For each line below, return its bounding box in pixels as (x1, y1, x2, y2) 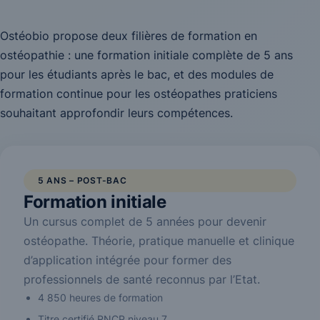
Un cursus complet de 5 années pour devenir (24, 214, 266, 229)
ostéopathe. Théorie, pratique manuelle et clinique (24, 234, 294, 248)
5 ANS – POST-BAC (38, 175, 127, 186)
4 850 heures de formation (38, 291, 163, 304)
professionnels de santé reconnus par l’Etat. (24, 272, 260, 286)
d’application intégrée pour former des (24, 253, 231, 267)
